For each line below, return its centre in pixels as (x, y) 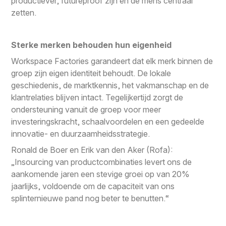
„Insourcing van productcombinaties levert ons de (102, 162)
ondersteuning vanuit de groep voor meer (86, 109)
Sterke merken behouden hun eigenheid (92, 45)
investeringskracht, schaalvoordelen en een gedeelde (108, 121)
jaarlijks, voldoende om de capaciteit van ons (93, 186)
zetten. (24, 12)
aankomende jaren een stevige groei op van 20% (101, 174)
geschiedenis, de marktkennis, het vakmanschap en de (110, 85)
